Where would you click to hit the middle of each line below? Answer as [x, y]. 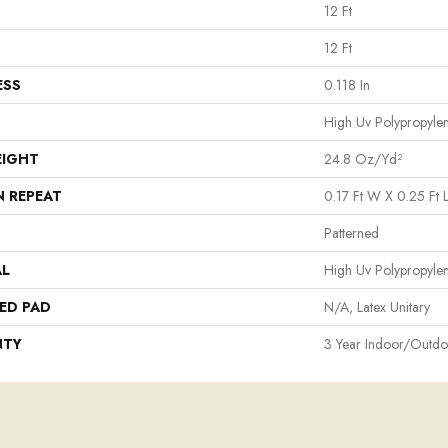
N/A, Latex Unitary [377, 307]
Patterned [351, 233]
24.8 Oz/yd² [363, 159]
